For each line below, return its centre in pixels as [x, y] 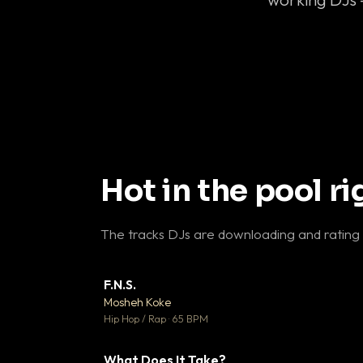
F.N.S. [120, 284]
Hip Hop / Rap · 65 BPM [156, 318]
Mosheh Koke [137, 302]
